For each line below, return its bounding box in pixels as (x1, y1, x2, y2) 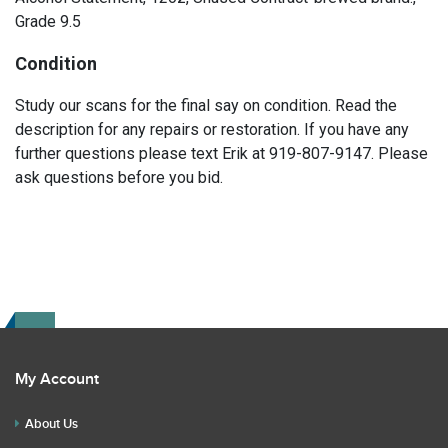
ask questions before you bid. (15, 168, 223, 187)
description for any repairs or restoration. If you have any (15, 120, 409, 139)
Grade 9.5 (15, 12, 81, 31)
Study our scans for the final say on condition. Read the (15, 96, 397, 115)
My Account (15, 370, 99, 389)
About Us (25, 416, 78, 432)
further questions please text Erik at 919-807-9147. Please (15, 144, 428, 163)
